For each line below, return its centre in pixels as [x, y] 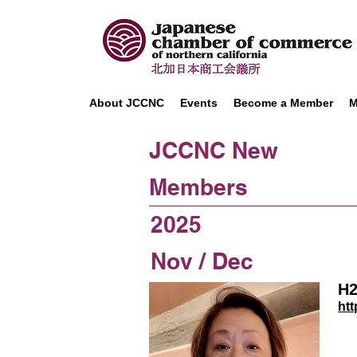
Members [198, 187]
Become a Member [283, 103]
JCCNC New [214, 150]
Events [199, 103]
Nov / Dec [202, 261]
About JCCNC [127, 103]
